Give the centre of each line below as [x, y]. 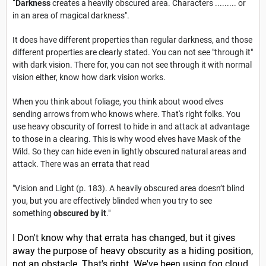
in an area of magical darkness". [71, 16]
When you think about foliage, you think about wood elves [118, 102]
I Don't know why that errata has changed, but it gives [124, 238]
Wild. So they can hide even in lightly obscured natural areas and [129, 152]
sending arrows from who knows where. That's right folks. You [126, 114]
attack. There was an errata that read [81, 164]
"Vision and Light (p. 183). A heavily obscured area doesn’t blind [129, 189]
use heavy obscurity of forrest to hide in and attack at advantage [131, 127]
